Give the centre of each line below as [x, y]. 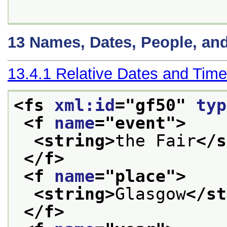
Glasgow [150, 194]
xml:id [85, 105]
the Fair [156, 141]
